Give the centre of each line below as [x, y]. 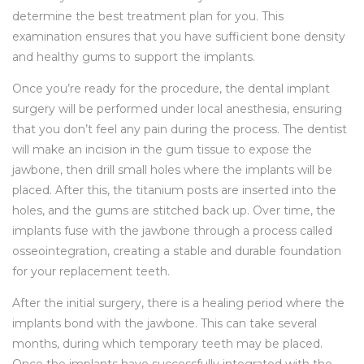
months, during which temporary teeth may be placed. [167, 344]
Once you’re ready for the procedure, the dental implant [171, 89]
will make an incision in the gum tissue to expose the [162, 150]
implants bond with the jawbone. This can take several [165, 324]
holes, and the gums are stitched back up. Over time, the [174, 211]
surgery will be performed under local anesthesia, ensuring [177, 109]
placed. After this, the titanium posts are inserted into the [174, 191]
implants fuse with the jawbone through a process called [172, 231]
